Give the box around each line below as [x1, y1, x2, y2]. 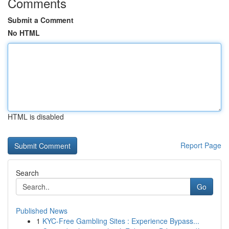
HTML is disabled [8, 111, 64, 122]
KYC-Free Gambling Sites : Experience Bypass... [42, 216, 199, 226]
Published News [16, 205, 67, 216]
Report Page [180, 140, 221, 150]
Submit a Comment [8, 15, 74, 25]
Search [16, 168, 39, 178]
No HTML [8, 28, 40, 38]
